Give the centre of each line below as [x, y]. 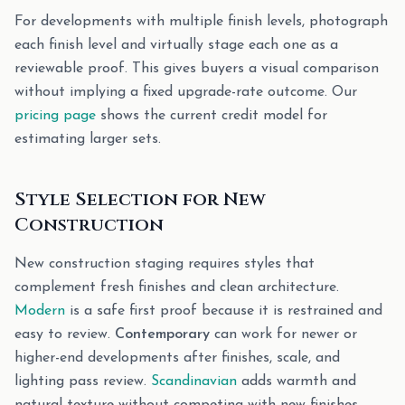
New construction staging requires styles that [165, 264]
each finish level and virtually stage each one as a [176, 45]
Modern [40, 311]
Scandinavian [194, 381]
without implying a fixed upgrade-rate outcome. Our [186, 92]
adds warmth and [297, 381]
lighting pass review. [83, 381]
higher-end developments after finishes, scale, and [177, 358]
